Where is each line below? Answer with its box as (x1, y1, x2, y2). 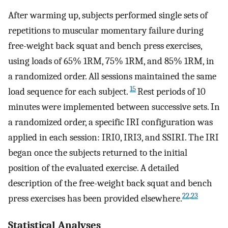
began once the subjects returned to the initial (8, 147, 187, 159)
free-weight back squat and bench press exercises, (8, 40, 202, 52)
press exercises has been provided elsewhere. (8, 193, 182, 205)
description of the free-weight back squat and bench (8, 178, 212, 189)
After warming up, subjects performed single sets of (8, 10, 208, 21)
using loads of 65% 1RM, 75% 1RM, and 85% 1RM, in (8, 55, 214, 67)
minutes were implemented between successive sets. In (8, 101, 220, 113)
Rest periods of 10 (137, 86, 206, 98)
